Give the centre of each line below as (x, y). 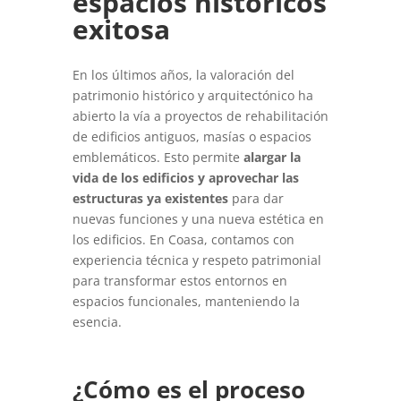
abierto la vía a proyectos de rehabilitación (200, 115)
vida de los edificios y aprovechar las (185, 177)
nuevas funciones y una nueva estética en (198, 218)
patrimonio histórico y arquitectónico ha (192, 95)
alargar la (272, 157)
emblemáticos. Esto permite (158, 157)
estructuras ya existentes (150, 198)
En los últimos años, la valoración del (183, 74)
